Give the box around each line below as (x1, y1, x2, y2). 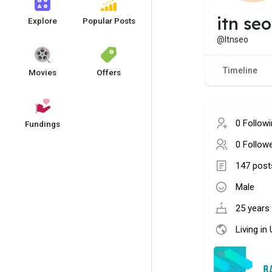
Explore (27, 16, 57, 25)
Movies (28, 67, 56, 77)
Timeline (223, 65, 257, 75)
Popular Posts (82, 16, 135, 25)
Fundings (24, 119, 60, 129)
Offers (97, 67, 121, 77)
